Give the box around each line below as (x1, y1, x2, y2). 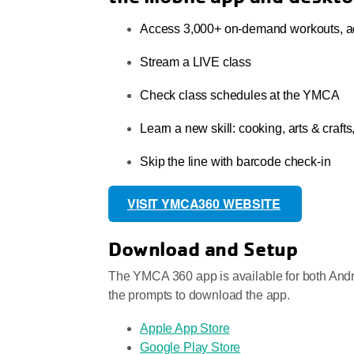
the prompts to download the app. (108, 288, 290, 303)
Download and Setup (108, 235, 299, 262)
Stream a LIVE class (140, 55, 251, 70)
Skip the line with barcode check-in (140, 155, 331, 169)
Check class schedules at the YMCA (140, 88, 343, 103)
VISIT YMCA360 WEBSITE (127, 194, 281, 213)
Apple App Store (140, 322, 230, 336)
